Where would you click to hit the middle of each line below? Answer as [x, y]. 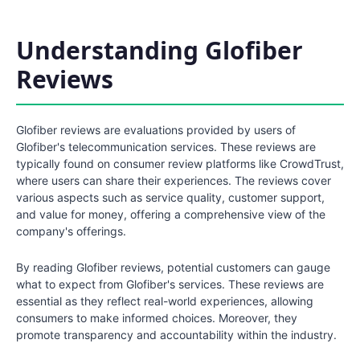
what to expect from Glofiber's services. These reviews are [170, 284]
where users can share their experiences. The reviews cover [174, 181]
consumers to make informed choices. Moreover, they [157, 318]
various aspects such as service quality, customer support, [170, 198]
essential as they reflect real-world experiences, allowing [165, 301]
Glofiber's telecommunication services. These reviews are [166, 147]
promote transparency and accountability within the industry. [176, 335]
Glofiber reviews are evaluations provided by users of [156, 130]
